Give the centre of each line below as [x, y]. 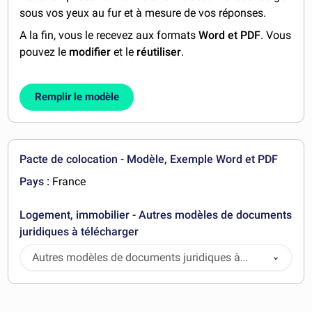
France [68, 182]
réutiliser [159, 52]
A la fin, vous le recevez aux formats [109, 36]
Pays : [35, 182]
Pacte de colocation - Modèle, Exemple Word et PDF [149, 159]
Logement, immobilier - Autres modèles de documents [156, 215]
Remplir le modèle [77, 97]
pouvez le [45, 52]
